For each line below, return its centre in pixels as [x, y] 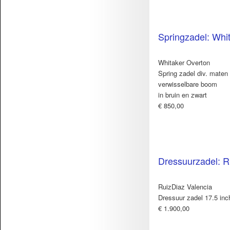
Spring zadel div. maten [193, 73]
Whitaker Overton [184, 63]
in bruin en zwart [183, 95]
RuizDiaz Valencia [185, 187]
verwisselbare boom [188, 84]
